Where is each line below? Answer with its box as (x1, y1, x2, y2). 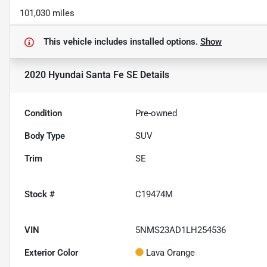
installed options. (130, 36, 200, 48)
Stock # (24, 189, 55, 200)
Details (138, 69, 169, 81)
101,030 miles (20, 8, 74, 19)
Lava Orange (146, 247, 195, 259)
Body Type (24, 131, 65, 142)
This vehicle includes (44, 36, 130, 48)
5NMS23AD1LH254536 (135, 225, 226, 236)
